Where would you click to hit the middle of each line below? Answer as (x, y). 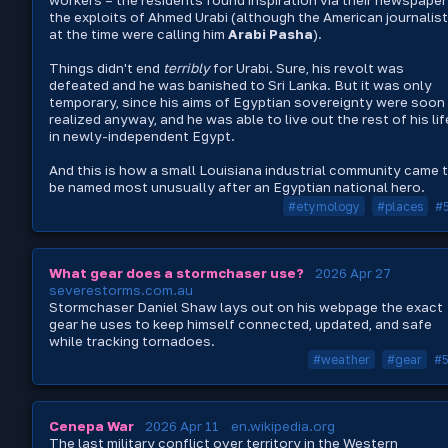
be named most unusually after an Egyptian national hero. (237, 187)
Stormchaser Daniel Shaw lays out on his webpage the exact (246, 306)
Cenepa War (91, 426)
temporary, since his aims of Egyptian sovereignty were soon (247, 102)
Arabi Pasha (270, 34)
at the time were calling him (138, 34)
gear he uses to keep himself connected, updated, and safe (240, 323)
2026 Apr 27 (353, 272)
